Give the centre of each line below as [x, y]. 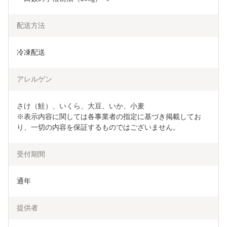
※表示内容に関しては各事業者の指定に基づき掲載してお [109, 117]
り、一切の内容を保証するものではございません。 [98, 128]
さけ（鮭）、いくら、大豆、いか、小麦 [81, 106]
